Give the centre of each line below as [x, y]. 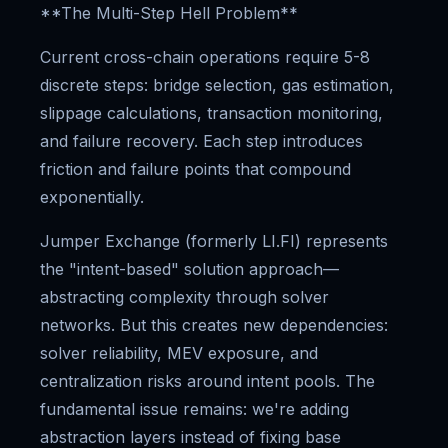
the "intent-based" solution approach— [189, 269]
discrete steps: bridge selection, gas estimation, [217, 85]
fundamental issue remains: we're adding [194, 409]
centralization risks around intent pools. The [207, 381]
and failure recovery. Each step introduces [201, 141]
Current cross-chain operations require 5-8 [205, 57]
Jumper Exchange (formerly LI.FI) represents [214, 241]
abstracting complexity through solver [184, 297]
